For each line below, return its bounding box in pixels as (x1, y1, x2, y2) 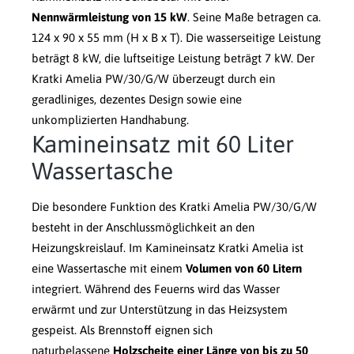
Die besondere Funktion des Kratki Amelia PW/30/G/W (32, 200, 317, 214)
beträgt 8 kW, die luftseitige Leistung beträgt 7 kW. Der (32, 51, 314, 66)
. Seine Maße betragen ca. (187, 10, 321, 24)
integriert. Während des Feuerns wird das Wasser (32, 282, 280, 296)
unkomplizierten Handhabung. (32, 113, 189, 127)
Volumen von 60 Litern (186, 262, 302, 276)
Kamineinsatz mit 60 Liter (32, 130, 294, 158)
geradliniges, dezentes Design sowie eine (32, 92, 242, 107)
